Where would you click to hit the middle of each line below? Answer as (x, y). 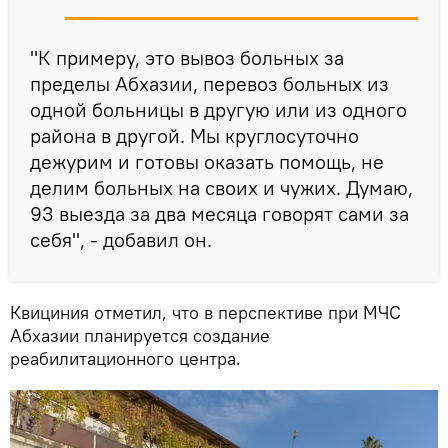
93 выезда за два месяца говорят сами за (219, 213)
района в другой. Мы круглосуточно (194, 135)
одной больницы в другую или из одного (218, 109)
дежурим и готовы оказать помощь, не (207, 161)
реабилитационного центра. (125, 358)
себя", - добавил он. (121, 239)
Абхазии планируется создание (140, 335)
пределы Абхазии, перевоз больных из (209, 83)
